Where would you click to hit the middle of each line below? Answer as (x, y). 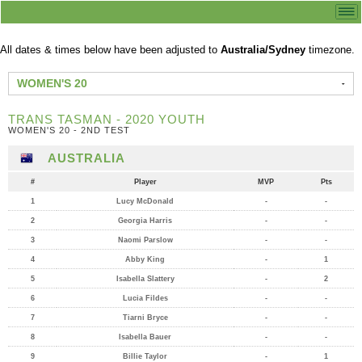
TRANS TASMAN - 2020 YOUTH (107, 119)
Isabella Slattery (145, 279)
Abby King (145, 259)
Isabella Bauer (145, 337)
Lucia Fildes (145, 298)
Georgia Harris (145, 221)
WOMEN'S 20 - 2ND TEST (69, 130)
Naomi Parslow (145, 240)
